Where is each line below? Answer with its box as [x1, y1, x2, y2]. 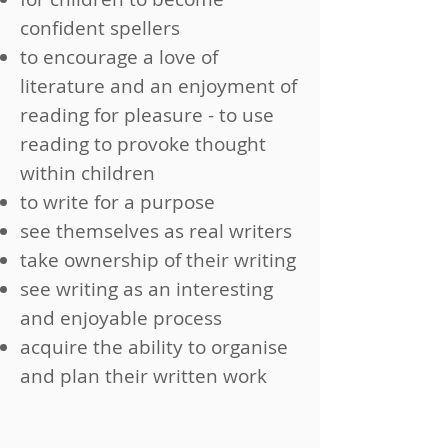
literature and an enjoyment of [20, 73, 297, 99]
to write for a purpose [20, 189, 215, 215]
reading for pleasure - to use [20, 102, 274, 128]
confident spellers [20, 15, 180, 41]
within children [20, 160, 155, 186]
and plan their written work [20, 363, 267, 389]
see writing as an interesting [20, 276, 273, 302]
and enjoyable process [20, 305, 222, 331]
